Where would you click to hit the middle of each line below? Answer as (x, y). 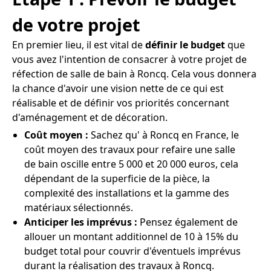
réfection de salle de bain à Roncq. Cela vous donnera (134, 74)
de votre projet (76, 24)
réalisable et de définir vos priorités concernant (121, 103)
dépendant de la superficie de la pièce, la (117, 178)
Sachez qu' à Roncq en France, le (164, 135)
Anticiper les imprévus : (81, 222)
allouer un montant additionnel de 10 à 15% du (131, 237)
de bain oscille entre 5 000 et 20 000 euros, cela (131, 164)
